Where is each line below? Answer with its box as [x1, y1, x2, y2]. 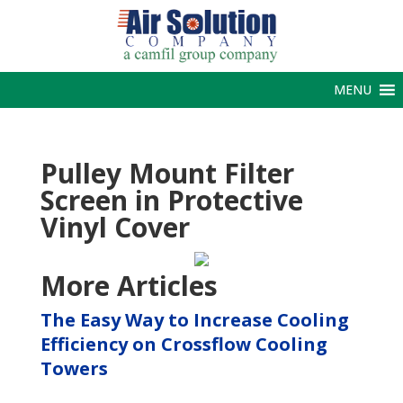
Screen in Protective [40, 182, 303, 219]
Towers [40, 356, 108, 381]
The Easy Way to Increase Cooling [40, 308, 349, 332]
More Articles [40, 267, 218, 304]
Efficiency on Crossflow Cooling [40, 332, 327, 356]
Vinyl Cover [40, 209, 190, 246]
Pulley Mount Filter [40, 155, 294, 192]
